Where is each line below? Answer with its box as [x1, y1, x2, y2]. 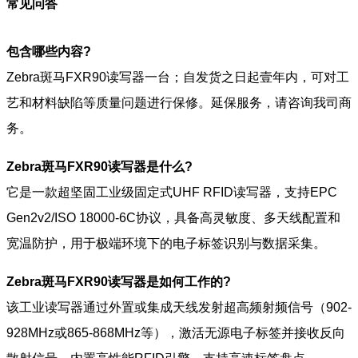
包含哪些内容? [6, 45, 91, 59]
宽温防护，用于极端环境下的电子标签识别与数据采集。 [6, 237, 326, 251]
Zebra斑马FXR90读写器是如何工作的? [6, 275, 231, 289]
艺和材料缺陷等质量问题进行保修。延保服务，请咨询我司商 [6, 96, 352, 110]
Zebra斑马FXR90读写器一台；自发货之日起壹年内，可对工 [6, 70, 349, 85]
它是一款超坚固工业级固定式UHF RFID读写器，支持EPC [6, 185, 337, 200]
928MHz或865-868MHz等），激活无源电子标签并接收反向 [6, 326, 345, 340]
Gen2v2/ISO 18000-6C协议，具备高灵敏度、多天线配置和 [6, 211, 340, 225]
